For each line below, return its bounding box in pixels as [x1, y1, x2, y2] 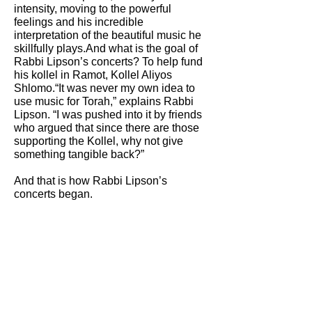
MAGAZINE [14, 241, 74, 253]
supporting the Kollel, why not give [14, 135, 183, 147]
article [14, 228, 49, 240]
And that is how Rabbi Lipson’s [14, 175, 167, 187]
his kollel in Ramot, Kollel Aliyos [14, 69, 172, 81]
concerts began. [14, 188, 93, 200]
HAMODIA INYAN [102, 228, 193, 240]
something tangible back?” [14, 148, 144, 160]
